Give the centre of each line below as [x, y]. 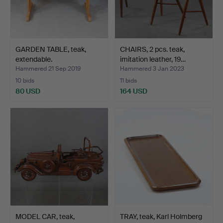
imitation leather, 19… [153, 59]
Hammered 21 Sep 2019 [48, 68]
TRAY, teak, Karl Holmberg [161, 216]
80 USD [28, 91]
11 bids [128, 80]
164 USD [134, 91]
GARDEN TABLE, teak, [51, 49]
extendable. [34, 59]
